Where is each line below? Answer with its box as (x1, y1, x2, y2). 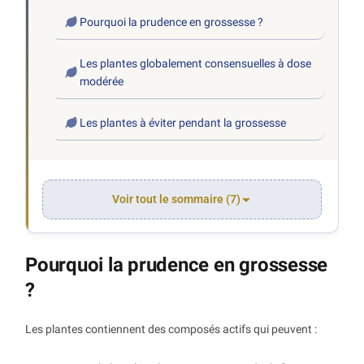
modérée (80, 75, 124, 89)
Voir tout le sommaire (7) (112, 193, 240, 206)
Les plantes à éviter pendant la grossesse (80, 116, 287, 130)
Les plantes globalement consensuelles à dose (80, 57, 312, 71)
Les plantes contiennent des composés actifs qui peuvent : (25, 323, 317, 336)
